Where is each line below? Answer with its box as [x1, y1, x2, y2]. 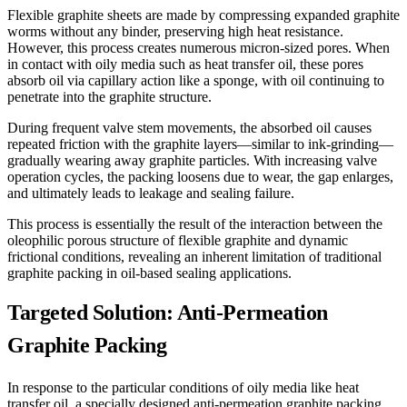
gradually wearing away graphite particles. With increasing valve [7, 153, 377, 168]
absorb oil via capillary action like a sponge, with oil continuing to [7, 73, 384, 88]
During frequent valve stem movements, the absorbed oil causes [7, 120, 372, 135]
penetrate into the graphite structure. [7, 89, 212, 104]
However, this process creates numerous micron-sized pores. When [7, 40, 390, 55]
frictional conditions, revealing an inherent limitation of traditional [7, 249, 382, 264]
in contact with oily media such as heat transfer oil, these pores [7, 56, 363, 72]
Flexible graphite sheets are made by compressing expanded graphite [7, 7, 400, 23]
